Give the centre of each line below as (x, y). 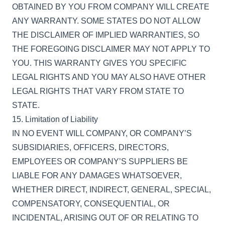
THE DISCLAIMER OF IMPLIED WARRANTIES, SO (106, 35)
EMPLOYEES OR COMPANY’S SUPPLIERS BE (100, 161)
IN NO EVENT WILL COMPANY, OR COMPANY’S (102, 133)
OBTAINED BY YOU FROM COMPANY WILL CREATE (111, 7)
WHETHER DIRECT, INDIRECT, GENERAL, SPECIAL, (111, 190)
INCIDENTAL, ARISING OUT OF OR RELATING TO (105, 218)
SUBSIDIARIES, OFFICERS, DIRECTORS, (90, 147)
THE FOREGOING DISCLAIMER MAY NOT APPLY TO (111, 49)
